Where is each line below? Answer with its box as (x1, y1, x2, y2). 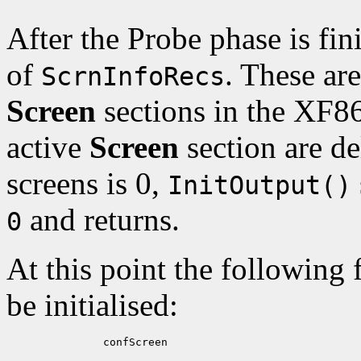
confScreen (39, 335, 168, 348)
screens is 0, (6, 165, 168, 201)
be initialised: (6, 287, 178, 322)
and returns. (22, 201, 180, 237)
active (6, 129, 89, 164)
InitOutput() (168, 170, 351, 200)
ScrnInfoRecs (41, 61, 225, 91)
